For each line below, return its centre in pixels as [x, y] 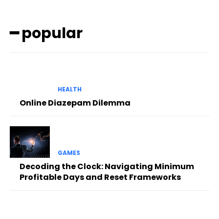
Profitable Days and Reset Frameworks [100, 177]
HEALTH [69, 89]
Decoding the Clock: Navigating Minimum [107, 167]
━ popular [46, 33]
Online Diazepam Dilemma [75, 103]
